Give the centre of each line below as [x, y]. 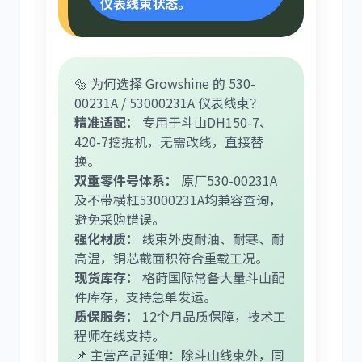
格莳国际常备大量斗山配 [212, 278]
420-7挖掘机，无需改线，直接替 [169, 142]
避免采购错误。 [120, 219]
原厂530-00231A [227, 181]
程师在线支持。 [120, 336]
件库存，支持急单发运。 [145, 297]
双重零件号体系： [126, 181]
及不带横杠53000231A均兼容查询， [178, 200]
